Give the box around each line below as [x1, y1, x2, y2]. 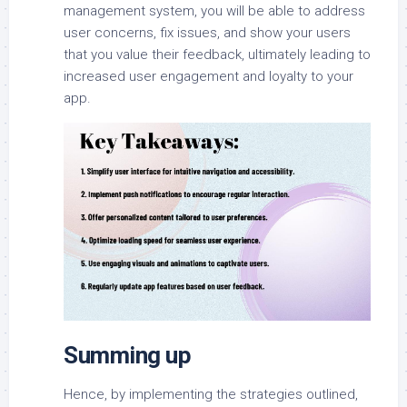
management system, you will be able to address [64, 2, 365, 19]
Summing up [64, 342, 191, 370]
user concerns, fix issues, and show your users [64, 24, 351, 41]
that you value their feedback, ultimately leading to [64, 45, 371, 63]
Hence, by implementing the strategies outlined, [64, 386, 358, 403]
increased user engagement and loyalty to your [64, 67, 353, 84]
